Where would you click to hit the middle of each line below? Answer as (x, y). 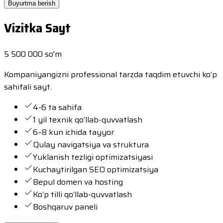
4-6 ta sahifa (57, 108)
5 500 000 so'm (33, 54)
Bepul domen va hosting (78, 182)
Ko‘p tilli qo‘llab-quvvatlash (82, 195)
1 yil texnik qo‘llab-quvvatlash (88, 120)
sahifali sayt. (28, 87)
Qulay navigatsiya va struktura (91, 145)
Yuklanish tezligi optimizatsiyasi (93, 157)
